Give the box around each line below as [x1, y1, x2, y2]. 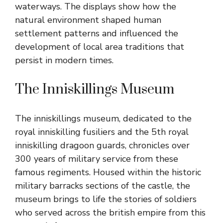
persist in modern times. [15, 54, 113, 67]
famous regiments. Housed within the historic [15, 166, 201, 179]
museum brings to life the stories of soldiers [15, 193, 197, 206]
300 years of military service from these [15, 153, 178, 165]
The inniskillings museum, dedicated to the [15, 112, 192, 125]
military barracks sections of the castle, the [15, 180, 190, 192]
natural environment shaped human [15, 14, 161, 26]
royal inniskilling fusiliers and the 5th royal [15, 126, 189, 138]
